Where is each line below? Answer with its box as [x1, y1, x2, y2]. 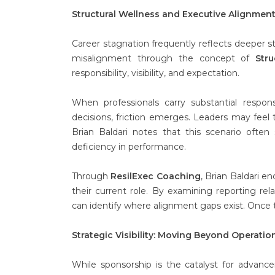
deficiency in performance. [72, 141, 186, 152]
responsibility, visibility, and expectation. [72, 68, 239, 79]
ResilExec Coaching [110, 171, 201, 182]
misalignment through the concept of [72, 53, 256, 64]
